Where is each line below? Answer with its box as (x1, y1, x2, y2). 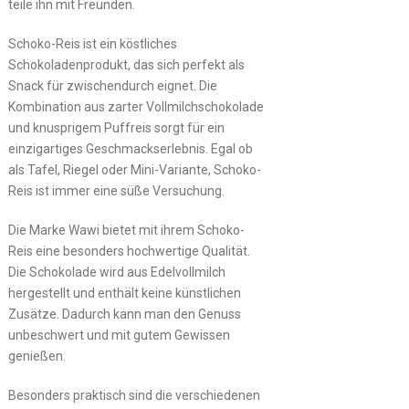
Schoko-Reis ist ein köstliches (7, 36, 177, 51)
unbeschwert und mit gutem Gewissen (7, 327, 230, 342)
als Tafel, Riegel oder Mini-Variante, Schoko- (7, 162, 261, 177)
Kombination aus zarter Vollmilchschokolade (7, 99, 264, 114)
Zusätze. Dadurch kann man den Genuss (7, 306, 241, 321)
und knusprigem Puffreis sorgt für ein (7, 120, 225, 135)
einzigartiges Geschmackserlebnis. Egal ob (7, 141, 253, 156)
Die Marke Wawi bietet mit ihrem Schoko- (7, 222, 245, 237)
